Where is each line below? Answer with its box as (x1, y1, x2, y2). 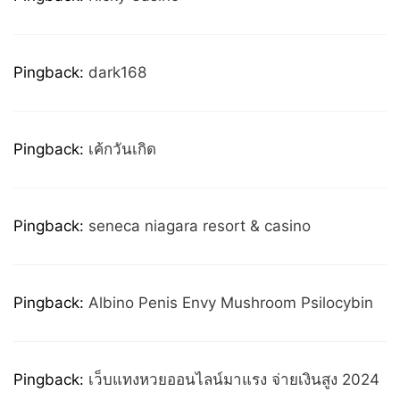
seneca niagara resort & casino (88, 217, 311, 235)
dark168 (88, 63, 146, 81)
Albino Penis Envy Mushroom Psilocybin (88, 294, 373, 312)
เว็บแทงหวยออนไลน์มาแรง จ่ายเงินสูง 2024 (88, 371, 379, 388)
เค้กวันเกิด (88, 140, 156, 158)
